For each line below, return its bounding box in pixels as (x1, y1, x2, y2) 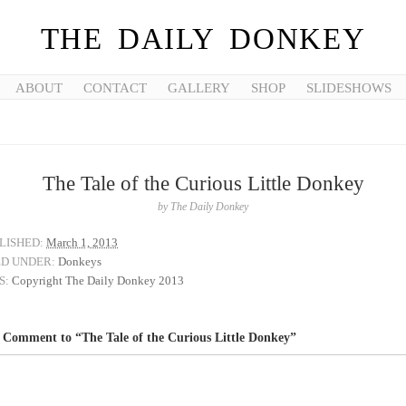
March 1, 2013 (46, 236, 118, 249)
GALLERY (167, 81, 230, 95)
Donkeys (58, 255, 101, 268)
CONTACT (82, 81, 147, 95)
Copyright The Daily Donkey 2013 (12, 274, 184, 287)
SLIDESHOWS (305, 81, 391, 95)
